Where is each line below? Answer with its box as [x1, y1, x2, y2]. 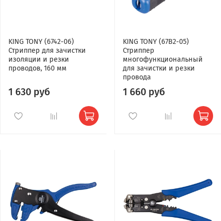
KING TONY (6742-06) [8, 37, 74, 46]
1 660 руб [123, 85, 165, 98]
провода [123, 73, 151, 81]
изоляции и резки [8, 55, 69, 64]
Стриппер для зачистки [8, 46, 86, 55]
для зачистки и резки [123, 64, 195, 73]
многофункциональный [123, 55, 203, 64]
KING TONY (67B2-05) [123, 37, 189, 46]
